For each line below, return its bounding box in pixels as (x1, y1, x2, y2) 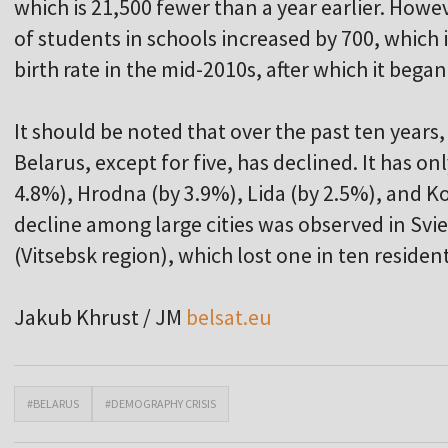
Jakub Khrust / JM (14, 303, 186, 332)
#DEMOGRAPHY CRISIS (105, 396, 216, 412)
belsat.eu (186, 303, 272, 332)
